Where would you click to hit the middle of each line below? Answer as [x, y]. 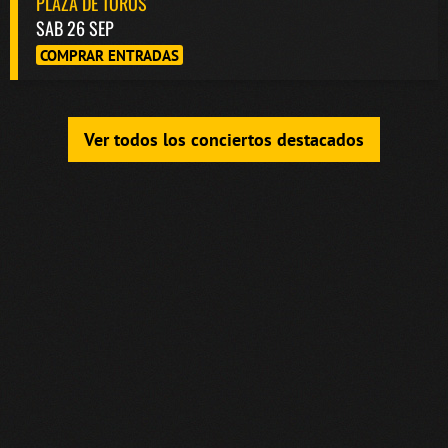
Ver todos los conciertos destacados [224, 139]
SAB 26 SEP [75, 28]
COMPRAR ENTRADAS [109, 55]
